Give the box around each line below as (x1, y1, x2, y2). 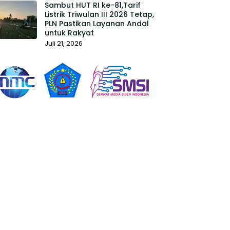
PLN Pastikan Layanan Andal (44, 18, 149, 29)
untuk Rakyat (44, 28, 94, 38)
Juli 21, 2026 (44, 39, 83, 48)
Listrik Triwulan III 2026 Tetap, (44, 9, 154, 20)
